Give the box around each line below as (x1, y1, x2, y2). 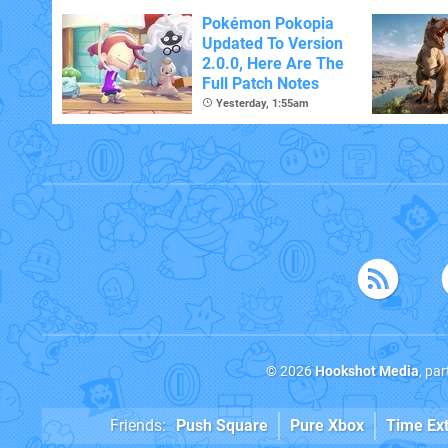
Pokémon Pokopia (202, 14, 334, 33)
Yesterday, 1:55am (216, 97, 309, 110)
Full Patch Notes (202, 74, 319, 93)
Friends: (110, 415, 166, 435)
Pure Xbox (290, 415, 364, 435)
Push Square (176, 415, 268, 435)
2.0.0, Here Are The (202, 54, 344, 73)
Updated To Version (202, 34, 343, 53)
